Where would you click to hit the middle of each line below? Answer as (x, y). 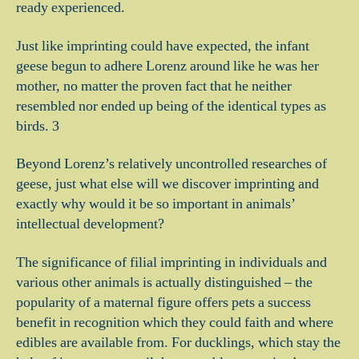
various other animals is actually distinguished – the (164, 282)
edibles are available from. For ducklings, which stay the (178, 342)
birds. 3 (38, 126)
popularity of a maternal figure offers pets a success (163, 302)
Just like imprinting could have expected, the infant (163, 46)
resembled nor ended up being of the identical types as (171, 106)
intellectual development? (90, 224)
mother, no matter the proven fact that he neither (154, 86)
